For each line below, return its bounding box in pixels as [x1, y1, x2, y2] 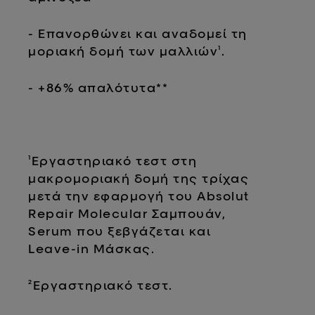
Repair [28, 205, 75, 221]
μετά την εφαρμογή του [28, 188, 198, 203]
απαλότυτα [77, 79, 157, 95]
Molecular [77, 205, 148, 221]
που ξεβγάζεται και [77, 223, 212, 238]
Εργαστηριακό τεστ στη [31, 153, 198, 168]
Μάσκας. [93, 240, 155, 256]
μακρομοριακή [28, 170, 131, 186]
